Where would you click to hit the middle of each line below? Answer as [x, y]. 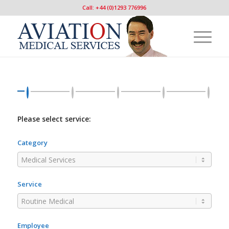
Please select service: [54, 119]
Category [32, 143]
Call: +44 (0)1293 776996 [114, 7]
